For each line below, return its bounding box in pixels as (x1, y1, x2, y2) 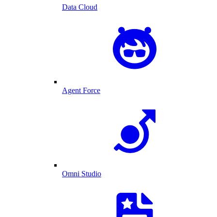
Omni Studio (62, 170, 101, 178)
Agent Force (62, 86, 100, 94)
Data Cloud (62, 3, 97, 11)
